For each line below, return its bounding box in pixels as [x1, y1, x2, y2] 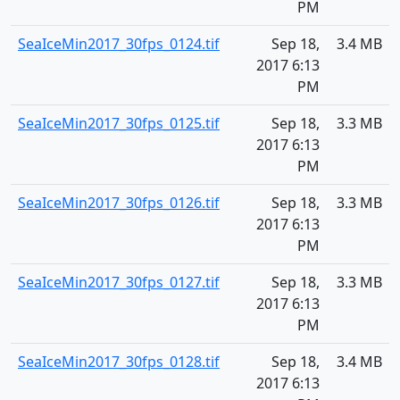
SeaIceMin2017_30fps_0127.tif [18, 272, 220, 292]
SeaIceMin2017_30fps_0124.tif [18, 34, 220, 54]
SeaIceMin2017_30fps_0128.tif [18, 352, 220, 371]
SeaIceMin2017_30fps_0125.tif [18, 113, 220, 133]
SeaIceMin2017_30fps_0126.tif [18, 193, 220, 212]
